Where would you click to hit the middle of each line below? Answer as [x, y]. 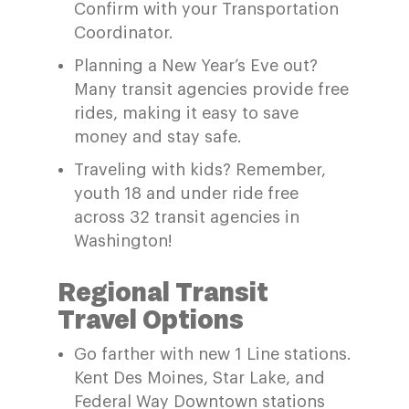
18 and [150, 194]
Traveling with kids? [154, 170]
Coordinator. [126, 33]
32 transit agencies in [214, 217]
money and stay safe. [157, 137]
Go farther [116, 354]
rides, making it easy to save [186, 113]
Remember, [280, 170]
